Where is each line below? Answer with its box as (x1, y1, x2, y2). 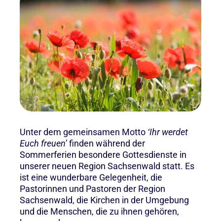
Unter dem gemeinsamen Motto (20, 126, 147, 137)
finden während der (67, 138, 145, 148)
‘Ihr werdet (147, 126, 188, 137)
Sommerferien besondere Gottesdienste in (20, 149, 186, 160)
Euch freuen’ (20, 138, 67, 148)
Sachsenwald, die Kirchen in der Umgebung (20, 194, 189, 205)
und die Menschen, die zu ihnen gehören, (20, 206, 179, 217)
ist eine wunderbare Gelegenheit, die (20, 172, 162, 183)
